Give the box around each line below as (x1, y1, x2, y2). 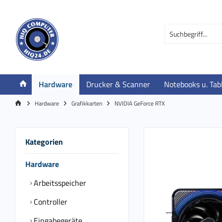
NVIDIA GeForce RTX (114, 99, 165, 108)
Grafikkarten (71, 99, 102, 108)
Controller (32, 196, 67, 208)
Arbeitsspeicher (32, 177, 86, 189)
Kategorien (25, 136, 63, 148)
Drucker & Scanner (86, 78, 150, 90)
